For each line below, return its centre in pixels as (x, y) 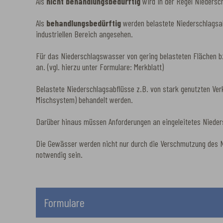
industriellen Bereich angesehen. (84, 34)
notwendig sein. (59, 154)
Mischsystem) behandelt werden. (84, 99)
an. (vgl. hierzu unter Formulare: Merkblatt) (100, 66)
